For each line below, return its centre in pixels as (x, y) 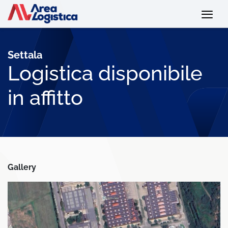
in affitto (45, 97)
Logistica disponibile (105, 73)
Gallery (22, 167)
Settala (25, 55)
